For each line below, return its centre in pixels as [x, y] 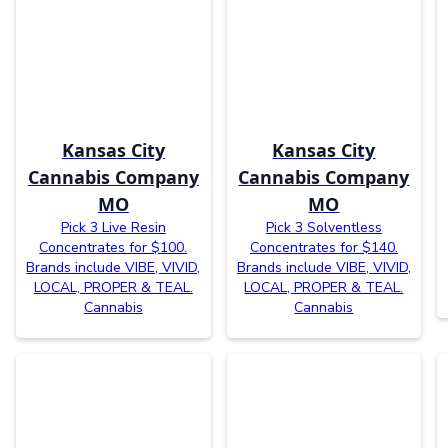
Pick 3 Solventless [323, 227]
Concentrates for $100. [113, 247]
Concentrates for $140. [323, 247]
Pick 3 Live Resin [113, 227]
